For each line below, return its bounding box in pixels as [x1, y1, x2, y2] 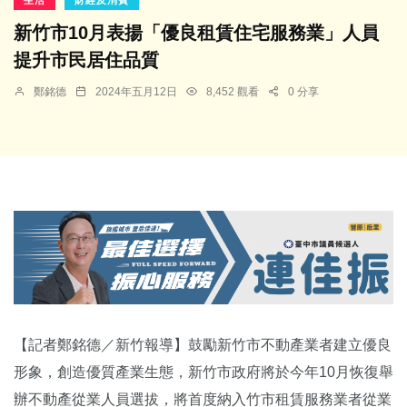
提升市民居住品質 [14, 49, 159, 70]
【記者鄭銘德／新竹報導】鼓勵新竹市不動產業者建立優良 [14, 337, 392, 353]
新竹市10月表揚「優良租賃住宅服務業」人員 [14, 22, 379, 43]
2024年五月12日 [95, 84, 177, 98]
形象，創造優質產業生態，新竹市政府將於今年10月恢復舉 [14, 364, 393, 381]
